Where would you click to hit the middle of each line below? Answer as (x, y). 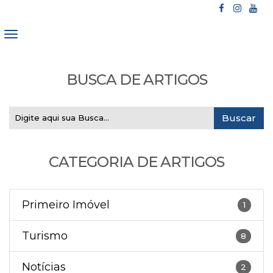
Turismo (45, 236)
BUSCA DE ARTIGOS (136, 80)
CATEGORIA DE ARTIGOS (136, 162)
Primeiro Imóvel (66, 204)
